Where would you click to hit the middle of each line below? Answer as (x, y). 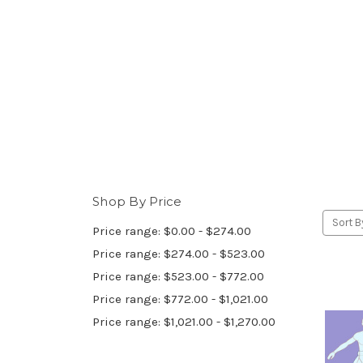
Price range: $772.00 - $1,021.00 (180, 299)
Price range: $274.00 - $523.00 (179, 253)
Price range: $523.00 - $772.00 (178, 276)
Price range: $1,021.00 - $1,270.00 (184, 321)
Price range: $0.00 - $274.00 (172, 231)
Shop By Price (137, 201)
